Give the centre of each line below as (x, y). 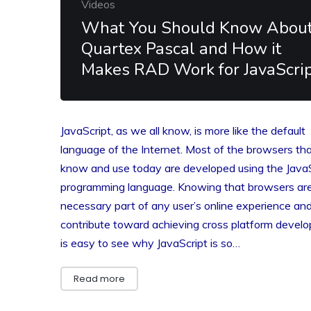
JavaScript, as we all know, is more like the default (183, 131)
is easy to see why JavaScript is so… (150, 243)
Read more (99, 279)
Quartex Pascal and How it (181, 49)
